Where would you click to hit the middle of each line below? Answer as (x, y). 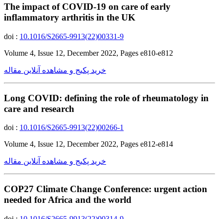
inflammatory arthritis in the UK (70, 18)
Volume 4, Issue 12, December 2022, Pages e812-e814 (88, 144)
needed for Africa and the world (68, 199)
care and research (39, 109)
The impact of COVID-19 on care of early (87, 7)
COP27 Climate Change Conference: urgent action (106, 189)
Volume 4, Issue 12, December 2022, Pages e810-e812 (88, 53)
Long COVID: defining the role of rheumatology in (106, 98)
